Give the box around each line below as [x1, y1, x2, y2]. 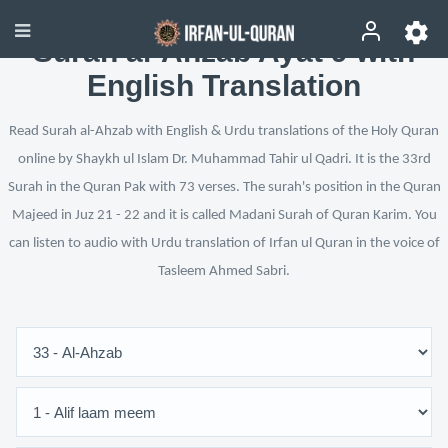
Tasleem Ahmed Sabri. [158, 264, 290, 279]
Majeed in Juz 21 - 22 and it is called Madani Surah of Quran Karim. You [11, 208, 437, 223]
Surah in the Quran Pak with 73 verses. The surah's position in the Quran [7, 180, 441, 195]
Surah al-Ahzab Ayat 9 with [33, 35, 415, 68]
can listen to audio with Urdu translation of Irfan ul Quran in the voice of [8, 236, 440, 251]
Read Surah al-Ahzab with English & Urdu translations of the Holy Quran [9, 124, 439, 139]
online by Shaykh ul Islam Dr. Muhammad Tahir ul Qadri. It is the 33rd [17, 152, 431, 167]
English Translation [87, 69, 361, 102]
